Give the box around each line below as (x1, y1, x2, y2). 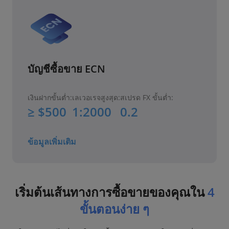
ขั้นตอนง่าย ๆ (80, 200, 149, 218)
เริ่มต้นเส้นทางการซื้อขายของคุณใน (14, 184, 208, 201)
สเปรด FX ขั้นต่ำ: (120, 93, 173, 103)
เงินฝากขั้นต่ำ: (28, 93, 72, 103)
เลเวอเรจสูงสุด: (72, 93, 120, 103)
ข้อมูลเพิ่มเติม (28, 136, 76, 148)
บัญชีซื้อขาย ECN (28, 62, 105, 76)
